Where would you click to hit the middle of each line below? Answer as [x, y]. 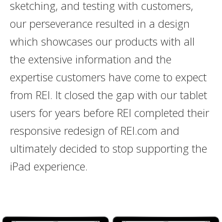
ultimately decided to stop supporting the [108, 148]
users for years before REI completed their [109, 112]
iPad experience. [49, 166]
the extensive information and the [90, 59]
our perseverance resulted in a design [100, 23]
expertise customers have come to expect [108, 77]
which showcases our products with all [102, 41]
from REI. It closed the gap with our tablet [108, 94]
